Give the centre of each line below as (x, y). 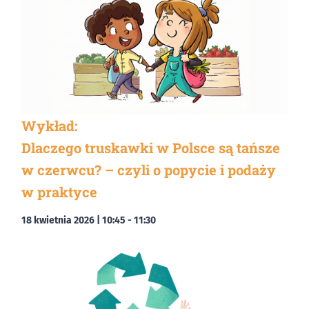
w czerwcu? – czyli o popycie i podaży (149, 169)
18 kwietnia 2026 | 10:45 (73, 220)
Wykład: (49, 125)
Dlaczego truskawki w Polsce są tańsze (151, 147)
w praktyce (59, 191)
